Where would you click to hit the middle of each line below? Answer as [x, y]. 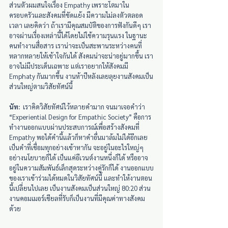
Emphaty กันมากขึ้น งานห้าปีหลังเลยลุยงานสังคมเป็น [81, 76]
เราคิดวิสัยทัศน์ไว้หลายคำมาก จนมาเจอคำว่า [83, 106]
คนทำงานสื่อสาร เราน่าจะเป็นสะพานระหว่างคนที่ [76, 45]
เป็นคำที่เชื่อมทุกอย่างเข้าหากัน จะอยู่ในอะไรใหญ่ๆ [76, 147]
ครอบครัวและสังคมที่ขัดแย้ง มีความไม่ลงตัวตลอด [76, 15]
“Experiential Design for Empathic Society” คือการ [80, 117]
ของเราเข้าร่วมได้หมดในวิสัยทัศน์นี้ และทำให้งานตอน [81, 178]
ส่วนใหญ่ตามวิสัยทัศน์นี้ [41, 86]
